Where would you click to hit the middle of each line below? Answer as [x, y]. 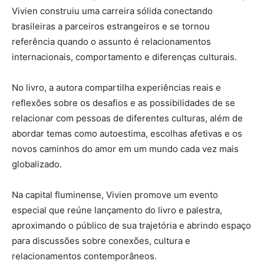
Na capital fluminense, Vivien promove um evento [115, 194]
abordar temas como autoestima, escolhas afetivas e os [127, 133]
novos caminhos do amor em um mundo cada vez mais [125, 148]
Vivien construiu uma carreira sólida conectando [112, 11]
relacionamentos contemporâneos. [84, 256]
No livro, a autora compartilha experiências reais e [116, 87]
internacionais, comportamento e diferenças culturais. [124, 57]
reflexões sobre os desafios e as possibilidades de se [123, 103]
